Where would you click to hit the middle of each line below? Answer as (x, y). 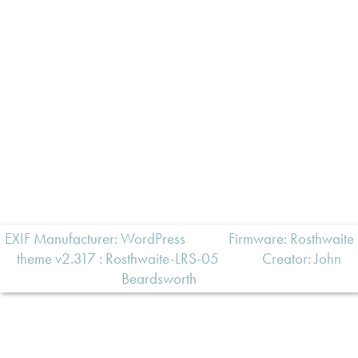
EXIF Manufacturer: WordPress (95, 239)
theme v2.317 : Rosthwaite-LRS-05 (118, 259)
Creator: (288, 259)
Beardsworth (159, 279)
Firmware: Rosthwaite (291, 239)
